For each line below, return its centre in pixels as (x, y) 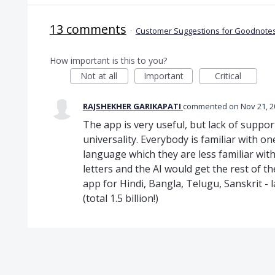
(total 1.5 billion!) (120, 198)
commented (206, 106)
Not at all (99, 76)
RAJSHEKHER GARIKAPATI (132, 106)
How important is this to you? (108, 60)
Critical (228, 76)
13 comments (88, 29)
